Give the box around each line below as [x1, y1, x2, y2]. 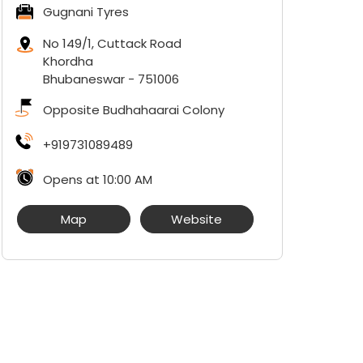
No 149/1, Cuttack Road [42, 35, 181, 52]
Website [171, 211, 222, 228]
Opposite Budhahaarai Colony [42, 101, 224, 118]
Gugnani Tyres [42, 3, 129, 20]
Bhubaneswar [42, 70, 125, 88]
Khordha [42, 53, 93, 70]
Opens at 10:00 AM [42, 171, 152, 188]
